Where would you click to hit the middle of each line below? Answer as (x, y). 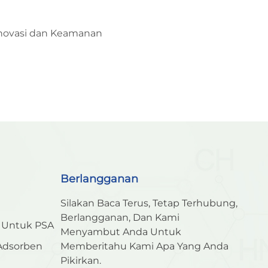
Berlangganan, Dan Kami (120, 217)
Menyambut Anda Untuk (121, 232)
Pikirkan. (80, 260)
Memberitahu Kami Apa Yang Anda (144, 246)
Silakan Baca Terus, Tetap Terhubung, (149, 203)
